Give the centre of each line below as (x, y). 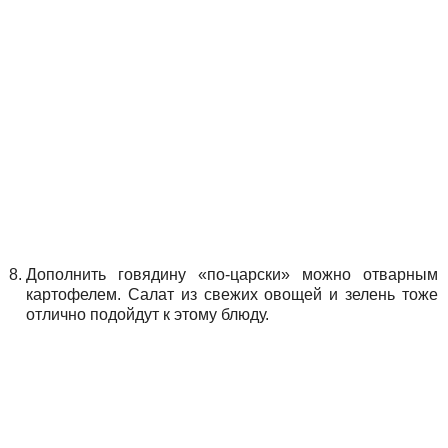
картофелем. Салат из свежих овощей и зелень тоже (232, 294)
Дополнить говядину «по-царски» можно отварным (232, 274)
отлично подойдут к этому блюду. (147, 314)
